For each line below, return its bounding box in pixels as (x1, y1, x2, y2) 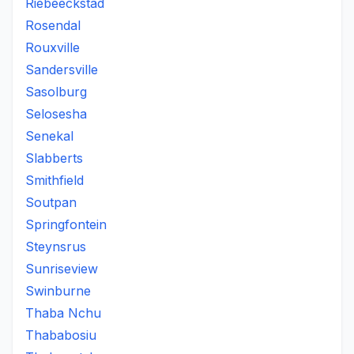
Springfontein (25, 217, 107, 232)
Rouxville (25, 40, 80, 55)
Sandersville (25, 62, 98, 77)
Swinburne (25, 283, 91, 299)
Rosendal (25, 17, 81, 33)
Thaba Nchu (25, 305, 101, 321)
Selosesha (25, 106, 87, 122)
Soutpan (25, 194, 77, 210)
